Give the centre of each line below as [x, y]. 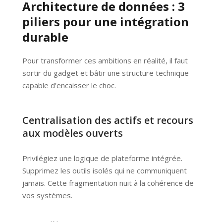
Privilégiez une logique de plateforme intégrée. [102, 158]
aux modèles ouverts [72, 133]
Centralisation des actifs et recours [108, 120]
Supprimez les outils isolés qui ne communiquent [104, 171]
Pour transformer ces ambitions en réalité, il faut [105, 61]
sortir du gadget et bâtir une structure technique [105, 73]
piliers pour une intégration [105, 22]
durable [45, 37]
